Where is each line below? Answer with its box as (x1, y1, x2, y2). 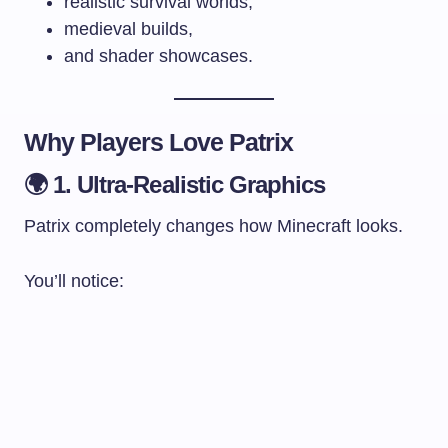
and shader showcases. (64, 45, 253, 66)
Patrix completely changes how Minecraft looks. (24, 215, 403, 236)
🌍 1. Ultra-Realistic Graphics (24, 170, 326, 198)
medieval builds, (64, 18, 193, 39)
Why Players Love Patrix (24, 127, 294, 156)
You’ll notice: (24, 270, 124, 291)
